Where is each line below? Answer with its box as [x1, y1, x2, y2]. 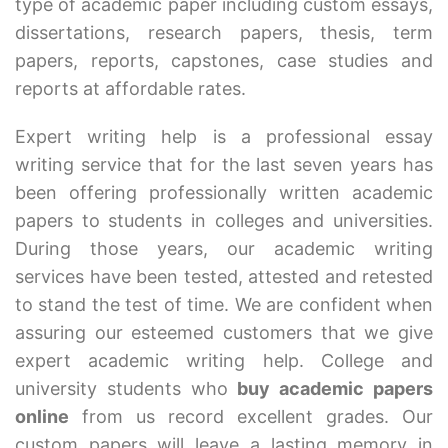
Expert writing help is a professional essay [15, 126, 433, 148]
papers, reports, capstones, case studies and [15, 50, 433, 72]
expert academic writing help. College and [15, 350, 433, 372]
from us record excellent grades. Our [69, 406, 433, 428]
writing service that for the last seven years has [15, 154, 433, 176]
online [15, 406, 69, 428]
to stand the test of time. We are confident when [15, 294, 433, 316]
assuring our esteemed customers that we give [15, 322, 433, 344]
